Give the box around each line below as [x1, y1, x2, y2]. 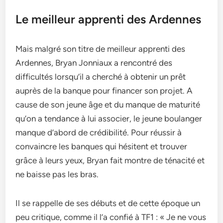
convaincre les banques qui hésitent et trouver [15, 141, 188, 151]
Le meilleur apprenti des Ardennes [15, 11, 202, 26]
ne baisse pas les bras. [15, 169, 99, 179]
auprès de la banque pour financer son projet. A [15, 85, 193, 96]
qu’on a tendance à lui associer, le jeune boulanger [15, 113, 203, 123]
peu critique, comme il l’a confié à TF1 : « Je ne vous [15, 212, 207, 222]
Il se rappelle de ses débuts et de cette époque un [15, 198, 201, 208]
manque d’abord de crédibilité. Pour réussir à [15, 127, 182, 137]
